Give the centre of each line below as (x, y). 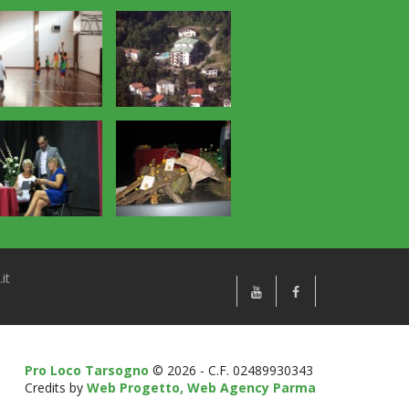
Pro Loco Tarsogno (87, 370)
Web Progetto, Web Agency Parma (201, 387)
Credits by (56, 387)
